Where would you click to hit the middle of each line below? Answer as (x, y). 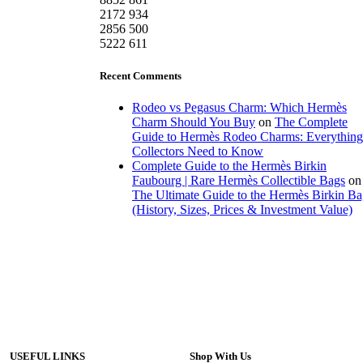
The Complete (311, 122)
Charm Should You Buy (194, 122)
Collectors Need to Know (198, 151)
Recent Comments (141, 75)
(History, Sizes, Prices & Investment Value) (242, 209)
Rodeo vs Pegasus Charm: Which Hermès (239, 107)
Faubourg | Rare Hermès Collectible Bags (239, 180)
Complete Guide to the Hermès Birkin (229, 165)
